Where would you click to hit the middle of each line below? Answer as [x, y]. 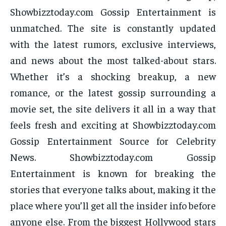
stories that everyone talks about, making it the [113, 189]
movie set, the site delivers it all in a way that [113, 108]
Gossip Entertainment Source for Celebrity [113, 141]
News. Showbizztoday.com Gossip [113, 157]
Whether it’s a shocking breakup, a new [113, 76]
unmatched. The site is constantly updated [113, 28]
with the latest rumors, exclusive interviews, [113, 44]
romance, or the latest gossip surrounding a [113, 92]
